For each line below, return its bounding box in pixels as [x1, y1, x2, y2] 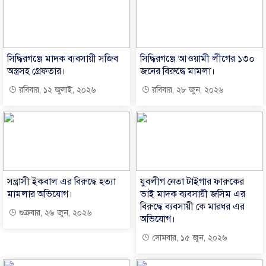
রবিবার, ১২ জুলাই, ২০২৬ [17, 84, 96, 95]
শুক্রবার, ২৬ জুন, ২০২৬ [17, 207, 92, 218]
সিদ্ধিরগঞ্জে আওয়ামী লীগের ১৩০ [140, 52, 255, 65]
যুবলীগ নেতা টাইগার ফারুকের [140, 175, 244, 188]
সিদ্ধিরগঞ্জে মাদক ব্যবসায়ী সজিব [7, 52, 118, 65]
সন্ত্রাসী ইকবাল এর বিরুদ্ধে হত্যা [7, 175, 116, 188]
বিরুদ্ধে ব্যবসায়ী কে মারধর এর [140, 200, 245, 213]
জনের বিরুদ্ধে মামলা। [140, 65, 215, 77]
